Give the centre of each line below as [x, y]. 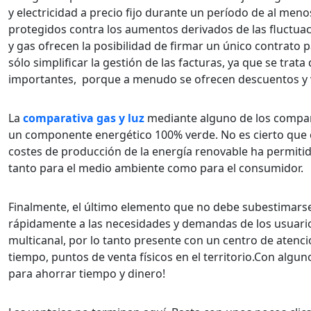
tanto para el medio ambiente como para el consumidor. [157, 168]
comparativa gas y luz [85, 118]
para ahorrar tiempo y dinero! [88, 274]
